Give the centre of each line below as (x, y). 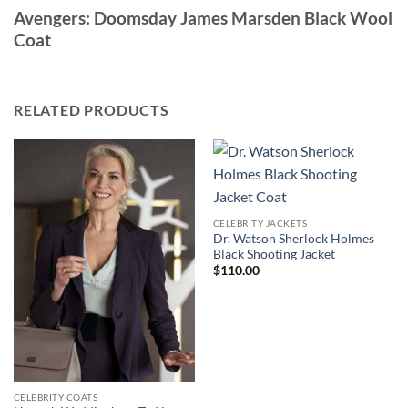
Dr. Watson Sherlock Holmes (293, 238)
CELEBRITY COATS (56, 397)
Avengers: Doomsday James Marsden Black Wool (203, 17)
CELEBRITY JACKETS (260, 223)
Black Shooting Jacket (274, 254)
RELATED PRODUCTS (92, 110)
